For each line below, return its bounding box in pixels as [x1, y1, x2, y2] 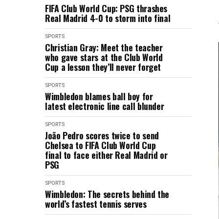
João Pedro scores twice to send [45, 129, 159, 142]
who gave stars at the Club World [45, 51, 163, 64]
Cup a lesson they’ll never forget [45, 61, 161, 73]
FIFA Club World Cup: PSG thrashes [45, 2, 168, 15]
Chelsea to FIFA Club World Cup [45, 139, 156, 152]
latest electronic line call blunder [45, 100, 164, 112]
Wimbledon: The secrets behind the [45, 188, 170, 200]
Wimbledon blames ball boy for [45, 90, 153, 103]
